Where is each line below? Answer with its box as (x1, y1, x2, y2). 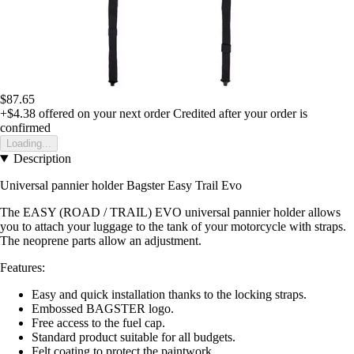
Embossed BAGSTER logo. (32, 302, 174, 316)
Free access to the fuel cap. (32, 316, 165, 330)
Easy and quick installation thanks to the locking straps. (32, 288, 307, 302)
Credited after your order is (173, 107, 307, 121)
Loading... (6, 137, 51, 150)
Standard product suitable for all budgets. (32, 330, 235, 345)
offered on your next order (36, 107, 170, 121)
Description (13, 152, 71, 166)
